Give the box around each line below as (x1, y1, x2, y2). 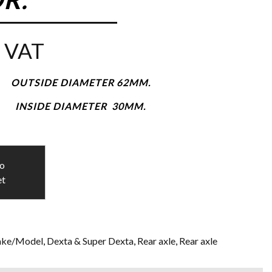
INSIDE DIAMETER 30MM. (15, 100, 147, 112)
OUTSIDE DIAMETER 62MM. (10, 76, 151, 88)
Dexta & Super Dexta (47, 234, 134, 246)
